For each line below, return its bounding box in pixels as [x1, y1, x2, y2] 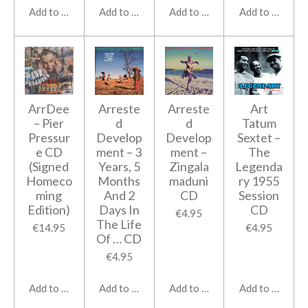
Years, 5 [98, 159, 140, 175]
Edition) [27, 202, 71, 218]
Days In [98, 202, 140, 218]
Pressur [27, 130, 70, 146]
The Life [96, 217, 142, 232]
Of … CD [96, 231, 142, 247]
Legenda [235, 159, 283, 175]
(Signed [29, 159, 69, 175]
